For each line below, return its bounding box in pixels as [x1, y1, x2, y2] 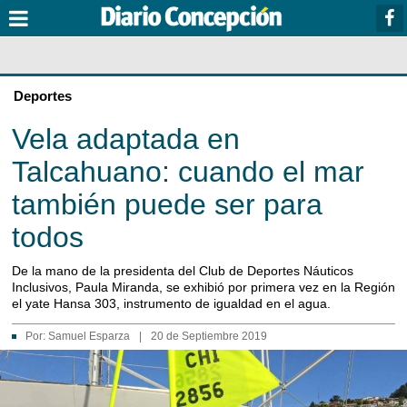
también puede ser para [12, 188, 323, 221]
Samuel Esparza [48, 330, 130, 342]
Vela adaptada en [12, 123, 240, 155]
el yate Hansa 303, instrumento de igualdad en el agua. [12, 296, 331, 311]
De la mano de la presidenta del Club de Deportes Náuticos [12, 263, 353, 278]
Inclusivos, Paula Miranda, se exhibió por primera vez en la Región [12, 280, 395, 294]
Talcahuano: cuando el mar [12, 155, 364, 188]
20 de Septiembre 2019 [151, 330, 267, 342]
